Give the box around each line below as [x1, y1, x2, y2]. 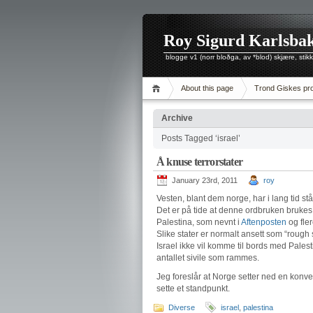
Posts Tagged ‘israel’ [161, 133, 240, 143]
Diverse [168, 303, 195, 312]
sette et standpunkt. [156, 284, 230, 293]
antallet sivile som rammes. [156, 253, 259, 263]
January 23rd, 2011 [172, 176, 238, 184]
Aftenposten [241, 217, 289, 227]
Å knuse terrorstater [156, 156, 242, 168]
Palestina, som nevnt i [156, 217, 241, 227]
